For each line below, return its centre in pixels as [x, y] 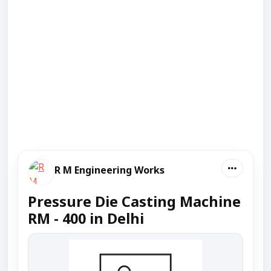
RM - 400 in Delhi [86, 218]
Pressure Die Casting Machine [134, 201]
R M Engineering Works [109, 170]
